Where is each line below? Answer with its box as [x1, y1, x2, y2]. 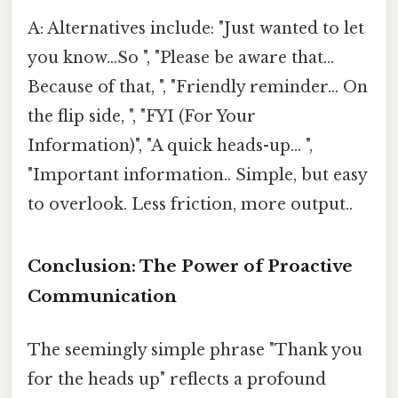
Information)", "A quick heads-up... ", [28, 135, 313, 155]
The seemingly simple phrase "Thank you [28, 339, 362, 360]
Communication [28, 286, 177, 307]
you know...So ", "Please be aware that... [28, 47, 334, 68]
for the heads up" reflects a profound [28, 369, 326, 389]
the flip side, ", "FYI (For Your [28, 106, 256, 126]
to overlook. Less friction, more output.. [28, 194, 353, 214]
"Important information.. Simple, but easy [28, 164, 367, 185]
